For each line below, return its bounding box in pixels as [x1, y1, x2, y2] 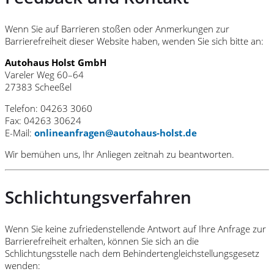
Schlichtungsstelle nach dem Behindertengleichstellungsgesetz [5, 246, 259, 259]
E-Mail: [5, 127, 34, 139]
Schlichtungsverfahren [5, 185, 191, 209]
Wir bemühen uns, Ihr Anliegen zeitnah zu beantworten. [5, 148, 234, 161]
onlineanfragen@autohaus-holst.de [34, 127, 197, 139]
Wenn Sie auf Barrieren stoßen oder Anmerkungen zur [5, 23, 229, 35]
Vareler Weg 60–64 [5, 68, 84, 81]
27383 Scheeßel [5, 81, 72, 94]
